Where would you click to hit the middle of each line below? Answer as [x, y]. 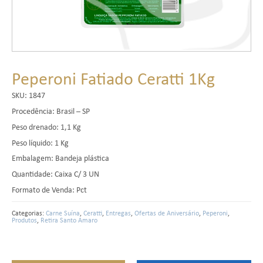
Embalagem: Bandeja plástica [60, 158]
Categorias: [29, 213]
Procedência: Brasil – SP [51, 111]
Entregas [118, 213]
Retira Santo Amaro [69, 220]
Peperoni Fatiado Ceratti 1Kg [113, 78]
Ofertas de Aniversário [167, 213]
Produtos [24, 220]
